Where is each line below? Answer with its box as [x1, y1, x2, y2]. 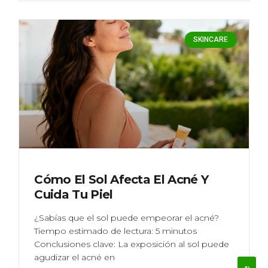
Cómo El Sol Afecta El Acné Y [34, 172, 209, 187]
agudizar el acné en [34, 251, 115, 263]
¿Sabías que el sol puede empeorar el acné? [34, 212, 220, 223]
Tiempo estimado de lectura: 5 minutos [34, 225, 197, 236]
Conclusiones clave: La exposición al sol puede [34, 238, 230, 249]
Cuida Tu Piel [34, 187, 113, 202]
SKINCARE [193, 35, 229, 44]
